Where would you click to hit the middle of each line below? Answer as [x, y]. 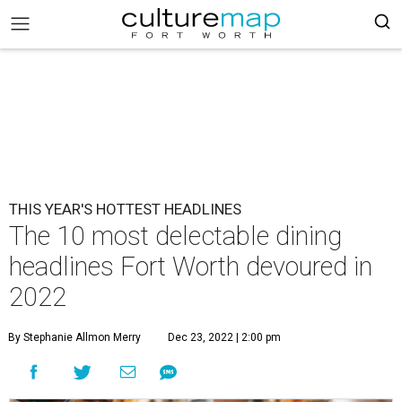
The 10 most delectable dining [175, 236]
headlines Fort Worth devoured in [191, 267]
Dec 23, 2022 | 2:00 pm [224, 337]
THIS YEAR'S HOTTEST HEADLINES [125, 209]
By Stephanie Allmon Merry [74, 337]
